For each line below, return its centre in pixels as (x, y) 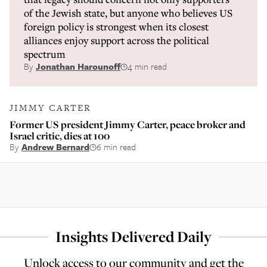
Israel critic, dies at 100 (60, 136)
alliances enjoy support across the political (117, 40)
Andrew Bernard (55, 147)
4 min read (147, 66)
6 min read (116, 147)
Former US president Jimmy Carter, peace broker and (128, 124)
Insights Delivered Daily (133, 237)
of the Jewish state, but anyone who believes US (128, 13)
